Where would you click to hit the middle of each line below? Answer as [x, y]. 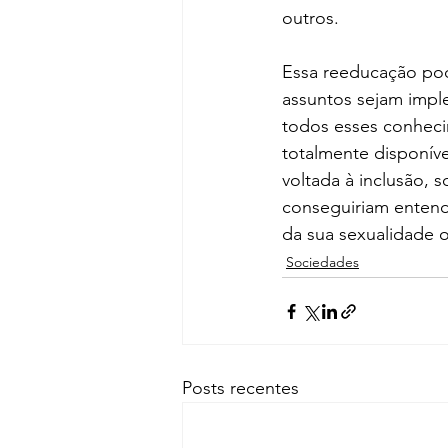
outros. [310, 18]
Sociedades [322, 262]
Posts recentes [240, 388]
